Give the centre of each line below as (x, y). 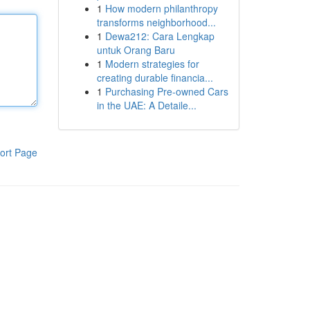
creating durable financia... (155, 77)
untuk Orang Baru (136, 50)
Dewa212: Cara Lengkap (159, 36)
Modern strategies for (152, 64)
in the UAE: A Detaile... (146, 105)
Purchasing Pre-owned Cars (166, 91)
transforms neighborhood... (156, 22)
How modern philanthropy (161, 8)
